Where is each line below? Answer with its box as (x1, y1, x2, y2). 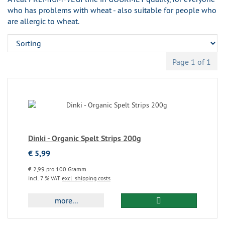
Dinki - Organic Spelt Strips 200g (28, 133, 141, 144)
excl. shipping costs (62, 174, 110, 182)
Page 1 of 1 (172, 57, 211, 67)
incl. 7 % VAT (28, 174, 62, 182)
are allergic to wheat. (8, 16, 79, 26)
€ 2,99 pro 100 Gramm (28, 165, 86, 173)
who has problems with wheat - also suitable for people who (8, 5, 216, 15)
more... (54, 195, 78, 205)
